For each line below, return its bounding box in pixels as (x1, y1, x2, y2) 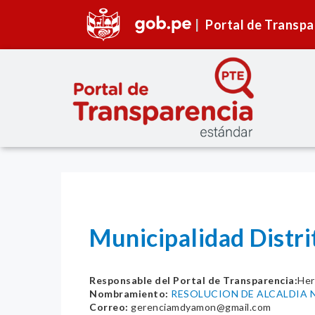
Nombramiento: (89, 288, 169, 300)
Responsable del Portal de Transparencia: (89, 274, 297, 287)
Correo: (89, 301, 129, 314)
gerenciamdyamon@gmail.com (128, 301, 271, 314)
